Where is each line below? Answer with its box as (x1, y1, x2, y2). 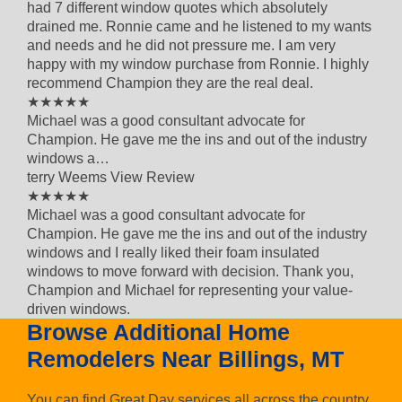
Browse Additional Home (27, 319, 290, 345)
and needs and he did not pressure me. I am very (27, 37, 336, 53)
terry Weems (27, 169, 110, 185)
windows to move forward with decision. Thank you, (27, 263, 354, 279)
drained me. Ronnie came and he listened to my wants (27, 18, 371, 34)
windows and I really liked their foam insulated (27, 244, 319, 260)
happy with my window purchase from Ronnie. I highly (27, 56, 369, 72)
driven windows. (27, 301, 130, 317)
